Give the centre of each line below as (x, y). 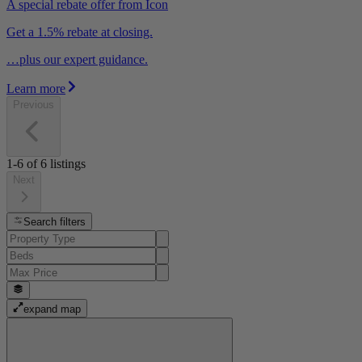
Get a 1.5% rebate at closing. (80, 32)
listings (68, 163)
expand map (53, 309)
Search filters (55, 222)
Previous (34, 104)
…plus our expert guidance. (77, 59)
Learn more (36, 88)
